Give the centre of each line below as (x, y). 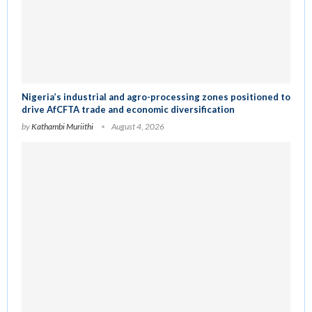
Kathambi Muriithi (62, 127)
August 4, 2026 (138, 127)
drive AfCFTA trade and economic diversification (128, 110)
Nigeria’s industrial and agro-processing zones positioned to (156, 97)
